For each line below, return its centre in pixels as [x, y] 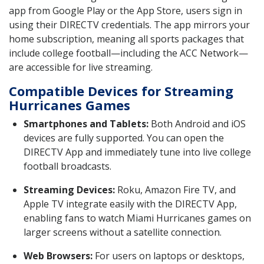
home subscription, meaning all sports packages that [126, 39]
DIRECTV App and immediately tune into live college [137, 152]
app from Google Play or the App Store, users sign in [126, 11]
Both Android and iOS [197, 124]
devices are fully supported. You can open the [124, 138]
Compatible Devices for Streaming [121, 91]
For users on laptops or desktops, [169, 256]
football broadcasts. [67, 166]
